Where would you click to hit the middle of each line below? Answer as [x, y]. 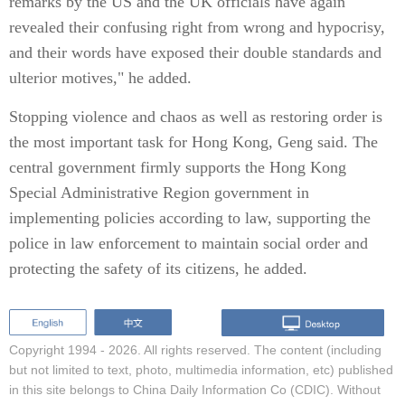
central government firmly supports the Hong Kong [178, 167]
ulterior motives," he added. [100, 78]
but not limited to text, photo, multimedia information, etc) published [201, 369]
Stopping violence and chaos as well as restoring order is [196, 117]
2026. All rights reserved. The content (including [245, 349]
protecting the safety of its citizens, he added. [158, 268]
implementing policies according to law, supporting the [190, 218]
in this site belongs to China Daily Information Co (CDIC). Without [195, 389]
